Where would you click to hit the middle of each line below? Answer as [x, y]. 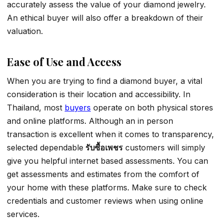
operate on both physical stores [153, 108]
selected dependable [45, 148]
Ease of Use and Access [64, 62]
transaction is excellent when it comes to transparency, [110, 134]
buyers [78, 108]
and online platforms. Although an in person [90, 121]
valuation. [25, 31]
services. [23, 214]
